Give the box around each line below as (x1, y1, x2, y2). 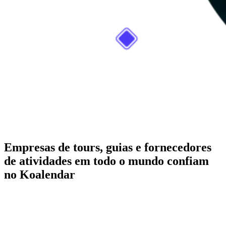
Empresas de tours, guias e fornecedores (4, 140, 211, 154)
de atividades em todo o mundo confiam (4, 154, 209, 167)
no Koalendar (4, 167, 75, 181)
